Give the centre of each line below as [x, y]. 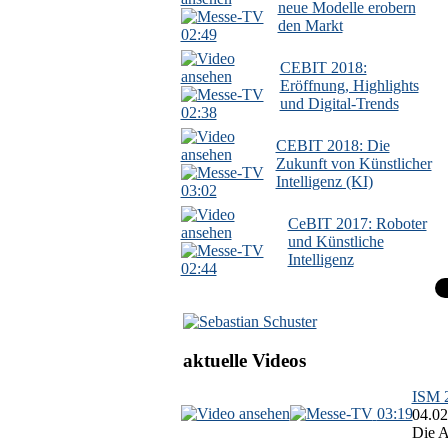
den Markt [310, 26]
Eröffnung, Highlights [349, 86]
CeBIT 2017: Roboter [357, 224]
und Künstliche [335, 242]
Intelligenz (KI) [324, 182]
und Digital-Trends [339, 104]
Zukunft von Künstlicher [353, 164]
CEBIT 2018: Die [332, 146]
